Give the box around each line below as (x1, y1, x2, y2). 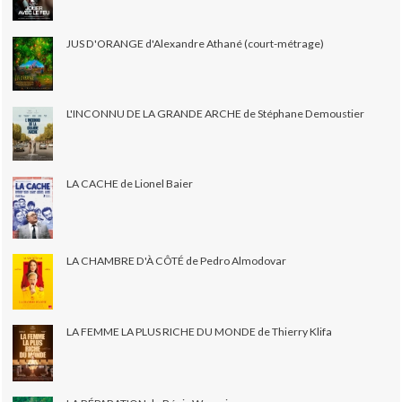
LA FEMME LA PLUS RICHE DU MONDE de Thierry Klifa (66, 325, 333, 339)
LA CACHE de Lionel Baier (66, 177, 194, 191)
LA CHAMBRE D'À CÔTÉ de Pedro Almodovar (66, 254, 287, 268)
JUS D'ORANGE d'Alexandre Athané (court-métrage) (66, 37, 325, 50)
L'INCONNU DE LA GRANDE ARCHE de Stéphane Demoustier (66, 107, 365, 121)
